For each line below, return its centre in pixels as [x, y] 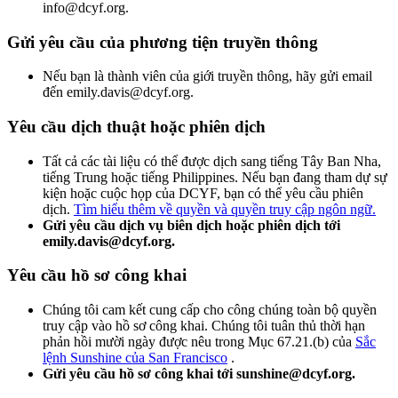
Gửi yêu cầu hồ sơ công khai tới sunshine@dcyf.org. [201, 374]
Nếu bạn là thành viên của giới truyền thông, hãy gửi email [207, 76]
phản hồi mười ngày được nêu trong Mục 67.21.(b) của [199, 342]
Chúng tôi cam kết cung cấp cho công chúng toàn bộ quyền [210, 310]
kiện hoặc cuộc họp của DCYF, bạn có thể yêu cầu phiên [203, 193]
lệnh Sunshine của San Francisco [135, 358]
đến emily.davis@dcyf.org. [120, 92]
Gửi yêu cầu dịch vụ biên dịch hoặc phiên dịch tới [191, 225]
